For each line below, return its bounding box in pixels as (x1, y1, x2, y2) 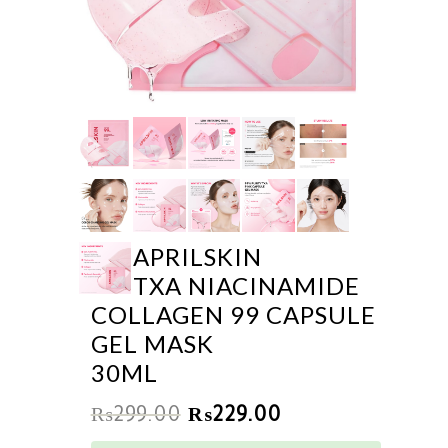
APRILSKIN (133, 241, 263, 271)
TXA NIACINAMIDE (133, 270, 361, 300)
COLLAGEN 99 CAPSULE (90, 299, 376, 329)
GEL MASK (90, 328, 214, 358)
